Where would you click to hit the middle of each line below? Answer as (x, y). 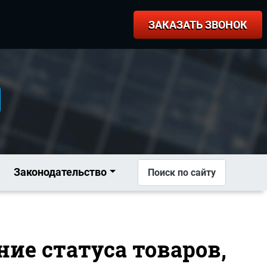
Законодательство (60, 172)
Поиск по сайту (182, 172)
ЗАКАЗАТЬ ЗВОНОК (198, 25)
